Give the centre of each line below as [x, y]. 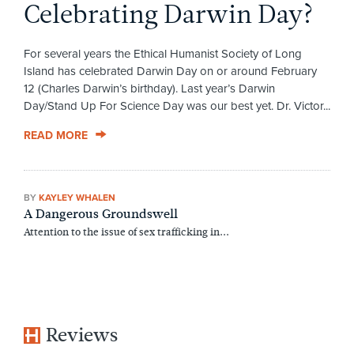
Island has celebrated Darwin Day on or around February [170, 71]
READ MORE [55, 135]
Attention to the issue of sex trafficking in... [126, 232]
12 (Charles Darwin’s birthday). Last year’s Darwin [149, 88]
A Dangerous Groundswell [100, 213]
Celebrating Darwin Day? [168, 16]
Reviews [82, 335]
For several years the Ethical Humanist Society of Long [162, 53]
